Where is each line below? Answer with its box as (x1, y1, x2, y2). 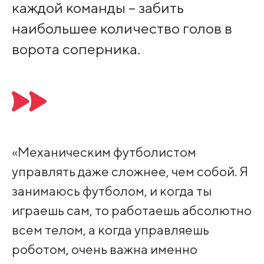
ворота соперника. (11, 40, 140, 58)
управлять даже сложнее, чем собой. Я (11, 163, 248, 180)
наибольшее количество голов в (11, 19, 232, 38)
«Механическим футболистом (11, 144, 196, 160)
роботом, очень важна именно (11, 241, 197, 258)
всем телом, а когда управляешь (11, 222, 209, 238)
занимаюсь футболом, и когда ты (11, 183, 212, 199)
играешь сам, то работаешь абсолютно (11, 202, 252, 219)
